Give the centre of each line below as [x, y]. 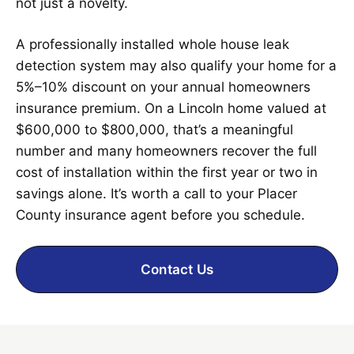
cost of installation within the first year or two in [167, 172]
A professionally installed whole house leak [153, 44]
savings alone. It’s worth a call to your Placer [156, 193]
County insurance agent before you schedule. [160, 215]
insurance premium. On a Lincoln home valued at [171, 108]
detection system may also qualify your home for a [176, 65]
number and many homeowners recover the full [166, 151]
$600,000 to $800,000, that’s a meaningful [154, 129]
